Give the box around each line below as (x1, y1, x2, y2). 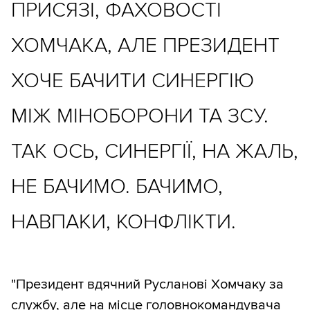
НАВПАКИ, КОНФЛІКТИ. (11, 208, 236, 235)
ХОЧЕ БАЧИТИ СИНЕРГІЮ (11, 67, 254, 93)
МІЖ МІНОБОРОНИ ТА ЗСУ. (11, 102, 268, 129)
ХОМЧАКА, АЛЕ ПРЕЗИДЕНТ (11, 32, 280, 58)
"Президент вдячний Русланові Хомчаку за (11, 275, 284, 293)
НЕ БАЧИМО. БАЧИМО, (11, 173, 223, 199)
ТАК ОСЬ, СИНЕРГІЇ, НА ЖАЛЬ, (11, 138, 298, 164)
